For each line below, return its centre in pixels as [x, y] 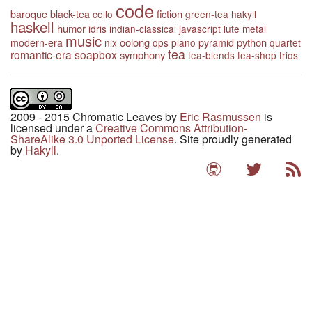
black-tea [70, 14]
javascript [200, 28]
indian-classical [143, 28]
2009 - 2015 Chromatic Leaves [88, 116]
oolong [135, 42]
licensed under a [53, 127]
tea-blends [211, 55]
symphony [142, 54]
